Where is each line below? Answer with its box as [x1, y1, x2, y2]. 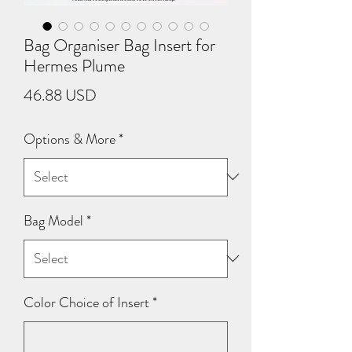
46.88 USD [24, 83, 97, 107]
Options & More [24, 128, 115, 149]
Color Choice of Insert [24, 291, 149, 313]
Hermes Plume [24, 53, 125, 78]
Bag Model [24, 210, 83, 231]
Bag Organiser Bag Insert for [24, 32, 215, 57]
